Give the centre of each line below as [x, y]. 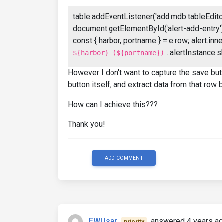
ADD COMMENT [124, 158]
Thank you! [86, 124]
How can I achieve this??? [113, 104]
